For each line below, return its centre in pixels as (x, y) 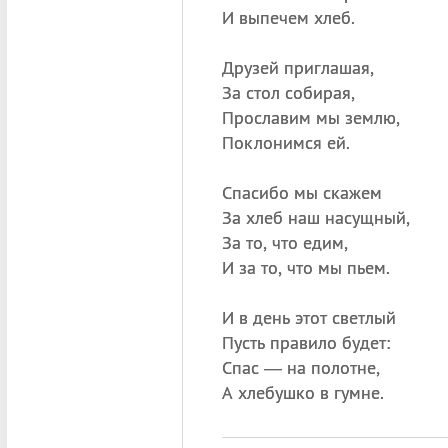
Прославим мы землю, (310, 117)
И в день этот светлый (308, 317)
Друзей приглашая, (297, 67)
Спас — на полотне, (300, 367)
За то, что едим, (284, 242)
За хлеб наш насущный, (315, 217)
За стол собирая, (288, 92)
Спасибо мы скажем (301, 192)
